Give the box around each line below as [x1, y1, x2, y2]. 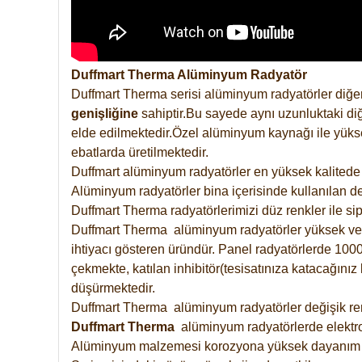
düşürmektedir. [71, 280, 155, 295]
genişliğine [71, 106, 138, 120]
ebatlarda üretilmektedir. [71, 145, 208, 159]
